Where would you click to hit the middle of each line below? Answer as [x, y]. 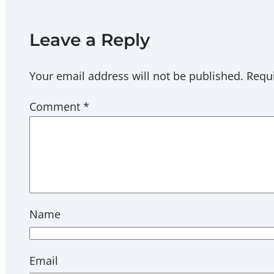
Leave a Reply [90, 40]
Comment [56, 107]
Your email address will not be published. [136, 76]
